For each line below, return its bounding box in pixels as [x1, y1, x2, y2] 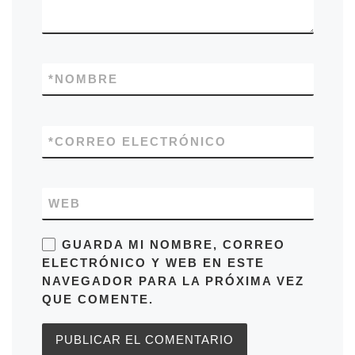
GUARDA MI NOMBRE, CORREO [61, 237, 285, 251]
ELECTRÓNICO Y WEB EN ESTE [41, 255, 265, 269]
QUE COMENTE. [41, 292, 154, 306]
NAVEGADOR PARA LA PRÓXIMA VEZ [41, 273, 304, 288]
